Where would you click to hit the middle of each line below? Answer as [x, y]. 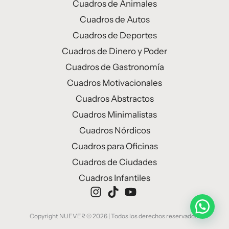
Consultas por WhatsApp [120, 209]
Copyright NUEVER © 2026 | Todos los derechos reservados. [114, 216]
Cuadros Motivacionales [114, 83]
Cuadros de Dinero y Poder [114, 51]
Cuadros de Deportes [114, 36]
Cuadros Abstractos [114, 99]
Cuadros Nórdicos [114, 131]
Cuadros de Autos [114, 20]
